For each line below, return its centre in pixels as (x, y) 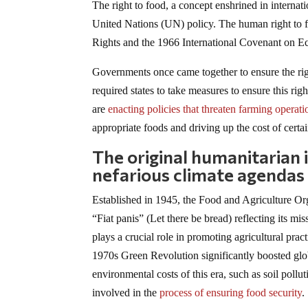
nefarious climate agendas (199, 175)
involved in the (126, 293)
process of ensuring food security (231, 293)
